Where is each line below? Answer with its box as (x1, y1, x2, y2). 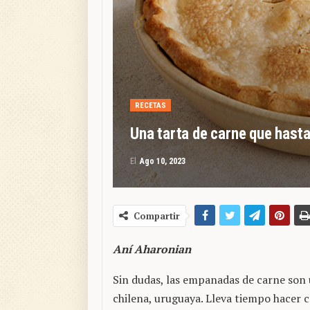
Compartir (134, 210, 180, 223)
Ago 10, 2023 (140, 156, 185, 167)
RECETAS (135, 101, 166, 111)
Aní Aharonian (113, 241, 191, 257)
